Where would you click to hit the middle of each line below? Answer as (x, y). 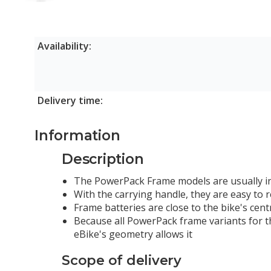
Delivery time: (70, 101)
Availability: (64, 46)
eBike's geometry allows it (133, 234)
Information (77, 136)
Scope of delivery (122, 261)
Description (103, 159)
